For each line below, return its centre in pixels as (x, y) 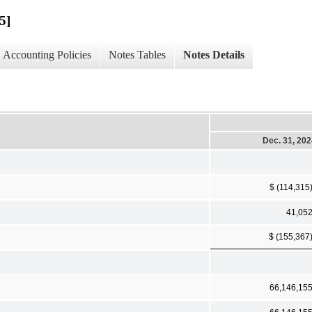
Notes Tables (137, 55)
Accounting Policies (47, 55)
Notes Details (214, 55)
